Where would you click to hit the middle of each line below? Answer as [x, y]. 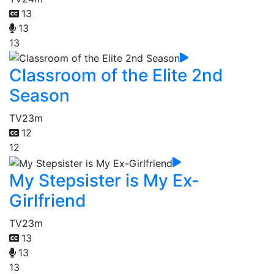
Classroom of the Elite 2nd [116, 76]
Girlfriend [48, 200]
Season [39, 96]
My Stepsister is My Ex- [104, 180]
